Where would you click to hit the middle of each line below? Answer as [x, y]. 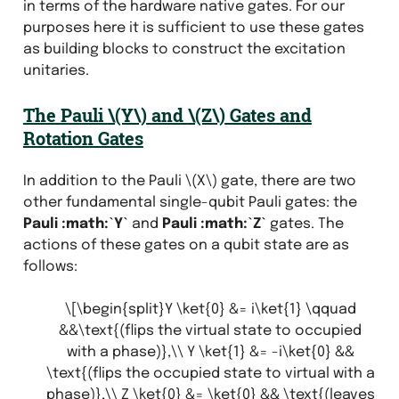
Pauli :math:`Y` [75, 224]
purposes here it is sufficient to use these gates [193, 28]
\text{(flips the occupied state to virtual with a [210, 373]
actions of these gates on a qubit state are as [186, 245]
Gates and [268, 114]
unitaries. [56, 70]
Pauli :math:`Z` [214, 224]
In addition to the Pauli [104, 181]
